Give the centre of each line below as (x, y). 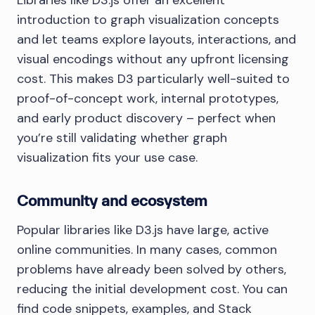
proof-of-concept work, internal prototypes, (148, 99)
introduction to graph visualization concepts (148, 20)
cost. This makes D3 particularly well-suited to (153, 79)
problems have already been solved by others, (152, 270)
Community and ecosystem (112, 201)
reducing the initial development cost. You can (152, 289)
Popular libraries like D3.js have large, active (143, 230)
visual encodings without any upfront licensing (153, 59)
